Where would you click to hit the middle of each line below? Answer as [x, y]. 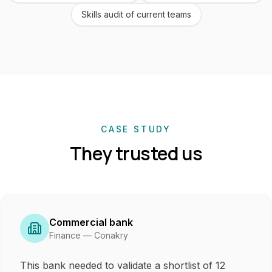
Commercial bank [91, 222]
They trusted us [136, 153]
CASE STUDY [136, 129]
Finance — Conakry [89, 235]
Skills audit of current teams [136, 14]
